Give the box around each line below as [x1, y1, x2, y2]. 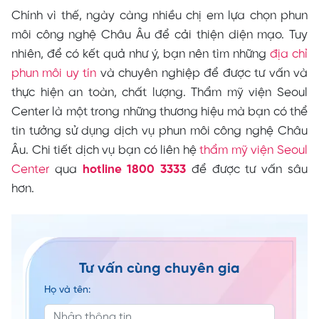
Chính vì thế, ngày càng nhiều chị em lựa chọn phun [11, 9, 308, 22]
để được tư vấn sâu [186, 162, 308, 176]
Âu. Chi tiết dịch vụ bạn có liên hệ [11, 143, 200, 157]
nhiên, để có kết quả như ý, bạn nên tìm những [11, 47, 270, 61]
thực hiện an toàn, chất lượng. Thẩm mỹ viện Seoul [11, 85, 308, 99]
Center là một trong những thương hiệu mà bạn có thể [11, 105, 308, 118]
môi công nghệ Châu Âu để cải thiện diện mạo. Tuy [11, 28, 308, 41]
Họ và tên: [44, 284, 91, 296]
